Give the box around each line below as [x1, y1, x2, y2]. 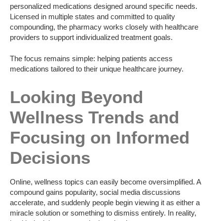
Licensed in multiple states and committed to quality [10, 12, 175, 21]
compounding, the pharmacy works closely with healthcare [10, 22, 198, 31]
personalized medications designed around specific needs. [10, 1, 197, 10]
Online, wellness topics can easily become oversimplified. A [10, 177, 201, 186]
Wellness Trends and [10, 108, 179, 127]
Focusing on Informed [10, 128, 189, 147]
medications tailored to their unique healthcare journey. [10, 65, 184, 74]
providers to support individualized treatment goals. [10, 33, 173, 41]
